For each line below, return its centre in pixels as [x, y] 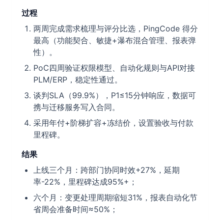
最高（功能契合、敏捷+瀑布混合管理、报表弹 [115, 40]
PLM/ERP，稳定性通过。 [78, 80]
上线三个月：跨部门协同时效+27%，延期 [107, 170]
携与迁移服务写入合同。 [77, 107]
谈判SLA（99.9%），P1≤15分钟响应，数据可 [115, 95]
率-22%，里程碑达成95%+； [85, 182]
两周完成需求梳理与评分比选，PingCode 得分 [116, 28]
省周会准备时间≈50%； [76, 209]
